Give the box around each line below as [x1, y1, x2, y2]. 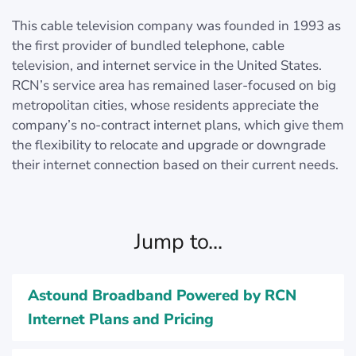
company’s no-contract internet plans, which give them [12, 116, 344, 134]
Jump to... [133, 227, 222, 257]
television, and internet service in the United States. [12, 56, 322, 75]
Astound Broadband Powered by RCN [28, 285, 296, 306]
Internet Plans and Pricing [28, 309, 214, 330]
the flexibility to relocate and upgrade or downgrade [12, 136, 326, 154]
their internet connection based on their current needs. [12, 156, 339, 174]
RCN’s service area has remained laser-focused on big [12, 76, 336, 95]
